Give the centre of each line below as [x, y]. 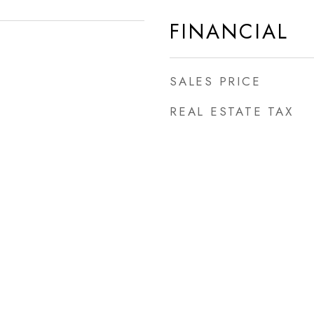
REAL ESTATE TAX [232, 111]
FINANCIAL [229, 32]
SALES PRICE [216, 81]
